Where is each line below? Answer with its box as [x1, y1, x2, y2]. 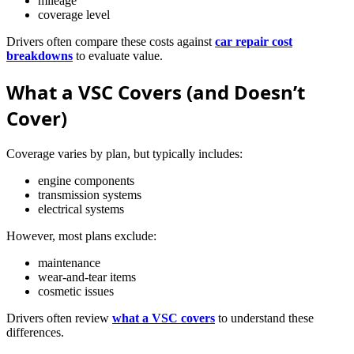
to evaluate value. [73, 49, 163, 63]
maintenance [38, 256, 100, 270]
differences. [6, 326, 64, 340]
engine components [38, 174, 134, 188]
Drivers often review [6, 311, 112, 326]
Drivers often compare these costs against [6, 35, 215, 49]
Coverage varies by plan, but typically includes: [6, 147, 243, 161]
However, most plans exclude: [6, 229, 156, 243]
